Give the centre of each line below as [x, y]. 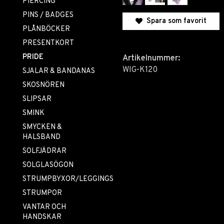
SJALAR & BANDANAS [59, 71]
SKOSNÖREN [43, 85]
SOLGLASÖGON [48, 165]
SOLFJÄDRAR [44, 151]
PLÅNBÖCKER [46, 29]
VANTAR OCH [44, 207]
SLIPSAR [37, 99]
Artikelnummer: [151, 58]
